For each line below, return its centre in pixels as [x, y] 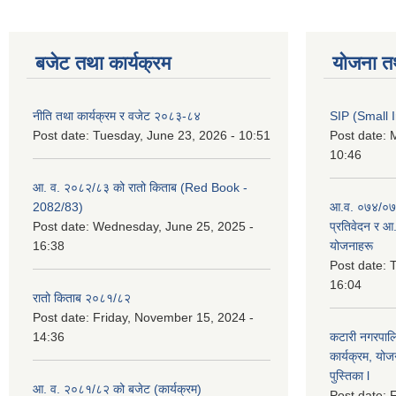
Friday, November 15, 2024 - [173, 317]
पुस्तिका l [350, 375]
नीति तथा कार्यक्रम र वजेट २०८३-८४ [117, 115]
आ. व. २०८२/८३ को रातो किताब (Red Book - [140, 187]
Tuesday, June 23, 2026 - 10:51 [182, 135]
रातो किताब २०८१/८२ [82, 297]
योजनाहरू [351, 245]
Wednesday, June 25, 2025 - [173, 226]
